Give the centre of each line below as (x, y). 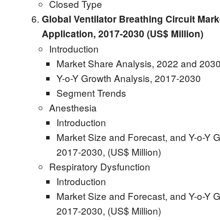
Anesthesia (73, 107)
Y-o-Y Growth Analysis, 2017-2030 (129, 78)
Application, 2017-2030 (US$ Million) (123, 34)
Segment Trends (91, 93)
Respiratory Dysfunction (100, 166)
